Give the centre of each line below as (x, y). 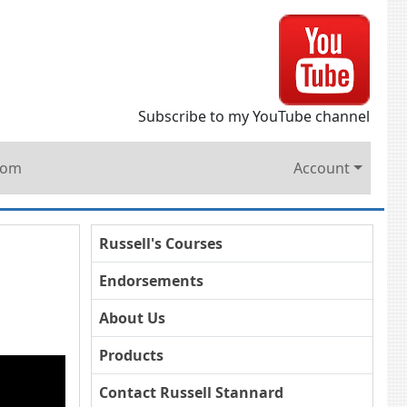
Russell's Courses (160, 243)
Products (131, 355)
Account (322, 168)
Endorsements (151, 281)
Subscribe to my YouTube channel (254, 116)
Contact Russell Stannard (191, 392)
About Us (132, 318)
